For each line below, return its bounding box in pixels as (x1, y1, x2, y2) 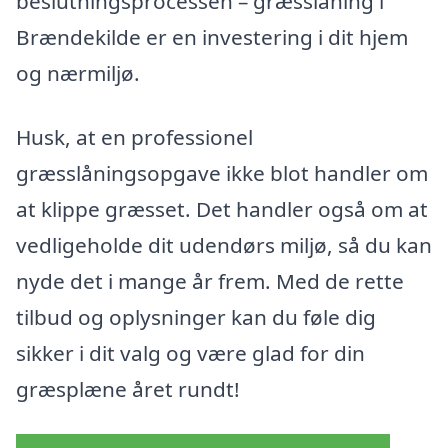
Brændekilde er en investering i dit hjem (16, 22, 408, 51)
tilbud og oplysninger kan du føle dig (16, 302, 376, 331)
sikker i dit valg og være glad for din (16, 338, 365, 367)
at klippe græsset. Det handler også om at (16, 194, 428, 223)
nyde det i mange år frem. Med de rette (16, 266, 404, 295)
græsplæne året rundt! (16, 374, 240, 403)
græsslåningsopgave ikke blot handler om (16, 158, 428, 187)
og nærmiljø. (16, 58, 140, 87)
